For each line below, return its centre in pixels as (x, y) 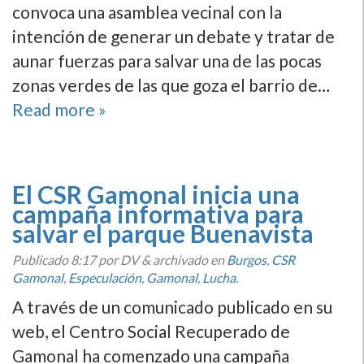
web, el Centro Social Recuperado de (151, 331)
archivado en (188, 260)
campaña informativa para (158, 214)
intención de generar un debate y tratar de (173, 36)
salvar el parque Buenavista (163, 233)
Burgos (247, 260)
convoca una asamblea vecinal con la (147, 12)
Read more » (59, 109)
